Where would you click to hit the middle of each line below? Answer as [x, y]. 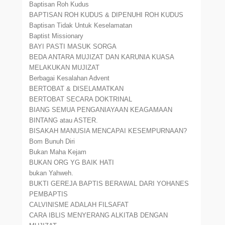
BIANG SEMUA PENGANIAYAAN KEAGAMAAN [101, 110]
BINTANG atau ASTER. [64, 120]
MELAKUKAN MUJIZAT [65, 68]
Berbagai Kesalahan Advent [70, 78]
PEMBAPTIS [49, 194]
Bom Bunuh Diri [52, 141]
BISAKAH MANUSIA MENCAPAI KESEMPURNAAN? [108, 131]
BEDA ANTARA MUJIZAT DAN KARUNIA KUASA [102, 57]
